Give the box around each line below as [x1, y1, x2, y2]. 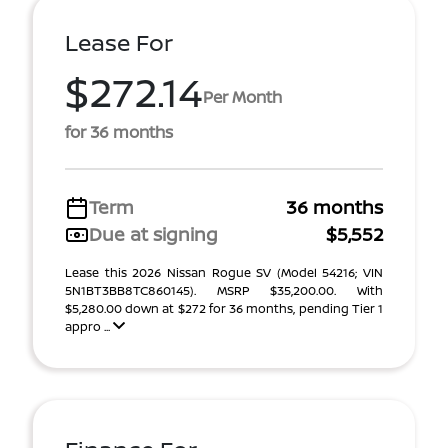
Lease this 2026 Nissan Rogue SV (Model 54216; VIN [65, 264, 383, 281]
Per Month [203, 85, 282, 108]
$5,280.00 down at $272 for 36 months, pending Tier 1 [65, 300, 383, 317]
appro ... [65, 318, 113, 335]
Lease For [65, 27, 173, 58]
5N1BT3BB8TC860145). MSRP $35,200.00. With [65, 282, 383, 299]
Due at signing [89, 222, 218, 246]
